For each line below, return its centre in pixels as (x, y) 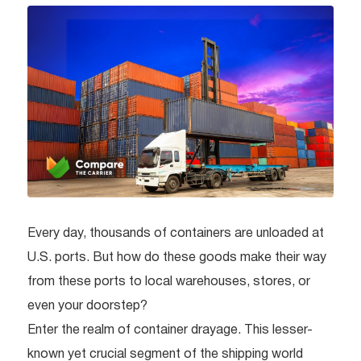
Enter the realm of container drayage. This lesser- (170, 330)
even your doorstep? (87, 306)
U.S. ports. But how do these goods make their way (177, 257)
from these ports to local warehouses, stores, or (169, 282)
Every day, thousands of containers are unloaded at (176, 233)
